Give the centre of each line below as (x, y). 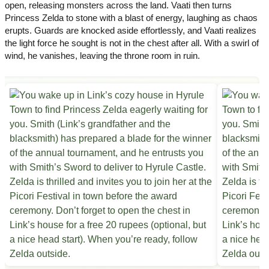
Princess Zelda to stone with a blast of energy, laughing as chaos (131, 18)
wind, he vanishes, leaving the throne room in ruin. (102, 56)
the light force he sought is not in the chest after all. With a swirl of (132, 43)
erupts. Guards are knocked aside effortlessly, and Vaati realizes (131, 31)
